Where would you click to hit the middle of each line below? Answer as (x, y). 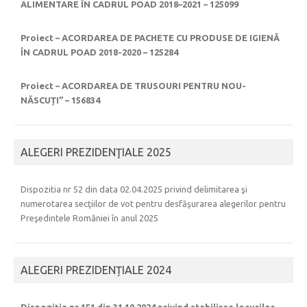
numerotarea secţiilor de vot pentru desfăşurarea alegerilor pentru (153, 204)
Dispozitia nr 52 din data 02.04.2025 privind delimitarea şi (134, 189)
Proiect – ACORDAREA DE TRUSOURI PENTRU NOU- (133, 86)
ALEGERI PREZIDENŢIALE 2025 (96, 152)
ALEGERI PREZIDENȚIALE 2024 (96, 270)
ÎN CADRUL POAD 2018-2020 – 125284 (99, 52)
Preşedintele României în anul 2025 (89, 218)
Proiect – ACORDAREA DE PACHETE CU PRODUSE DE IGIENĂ (150, 38)
